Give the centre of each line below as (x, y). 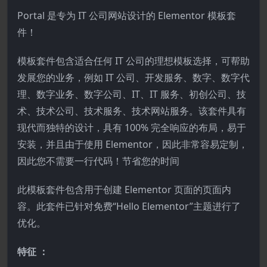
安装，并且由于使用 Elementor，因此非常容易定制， (133, 144)
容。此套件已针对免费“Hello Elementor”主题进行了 (129, 206)
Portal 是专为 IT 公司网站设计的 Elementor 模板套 (127, 15)
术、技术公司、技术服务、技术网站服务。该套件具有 (132, 111)
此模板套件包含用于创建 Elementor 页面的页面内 (124, 190)
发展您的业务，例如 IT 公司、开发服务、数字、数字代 (133, 77)
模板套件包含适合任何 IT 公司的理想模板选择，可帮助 (133, 61)
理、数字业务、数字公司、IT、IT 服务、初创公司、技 (132, 94)
